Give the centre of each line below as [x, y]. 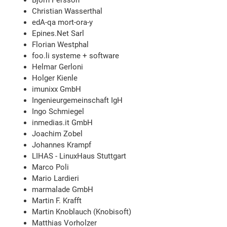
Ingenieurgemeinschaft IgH [78, 101]
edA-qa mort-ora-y [63, 23]
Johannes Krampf [62, 145]
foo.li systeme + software [76, 56]
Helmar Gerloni [58, 67]
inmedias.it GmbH [63, 123]
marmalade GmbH [63, 190]
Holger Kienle [55, 78]
